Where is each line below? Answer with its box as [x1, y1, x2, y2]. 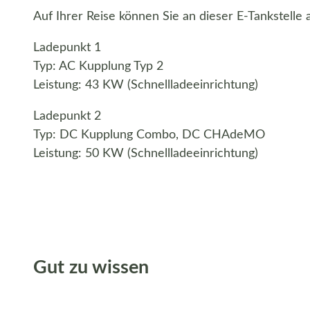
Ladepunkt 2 [33, 109, 101, 122]
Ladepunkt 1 [33, 41, 101, 54]
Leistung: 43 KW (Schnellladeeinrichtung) [33, 78, 258, 91]
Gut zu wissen [33, 258, 149, 277]
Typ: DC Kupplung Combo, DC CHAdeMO [33, 128, 265, 141]
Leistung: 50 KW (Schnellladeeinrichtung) [33, 147, 258, 160]
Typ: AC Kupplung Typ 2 [33, 60, 163, 73]
